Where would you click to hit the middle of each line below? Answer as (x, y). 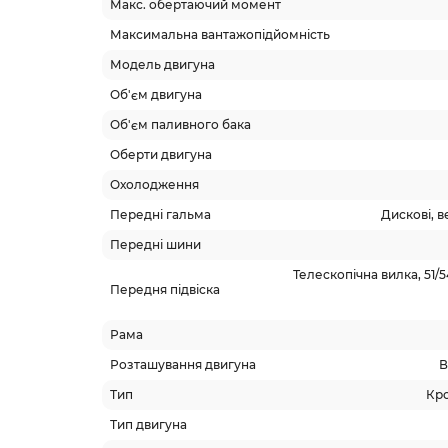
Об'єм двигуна (156, 94)
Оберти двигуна (161, 154)
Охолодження (154, 184)
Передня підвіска (165, 289)
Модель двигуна (162, 64)
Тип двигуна (148, 424)
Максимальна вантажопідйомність (220, 34)
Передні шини (155, 244)
